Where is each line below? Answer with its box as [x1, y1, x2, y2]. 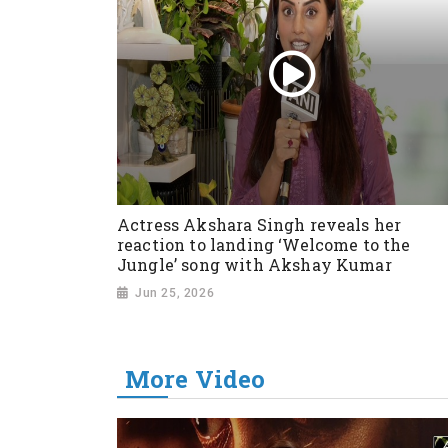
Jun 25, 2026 [135, 285, 215, 300]
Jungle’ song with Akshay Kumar [117, 254, 392, 276]
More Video [125, 362, 266, 395]
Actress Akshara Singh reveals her [117, 214, 402, 236]
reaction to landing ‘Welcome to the [117, 234, 411, 256]
